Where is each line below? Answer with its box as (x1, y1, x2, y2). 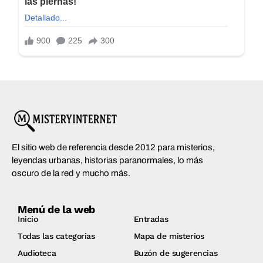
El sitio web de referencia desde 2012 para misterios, (12, 142, 215, 152)
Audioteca (18, 248, 56, 258)
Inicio (18, 214, 38, 224)
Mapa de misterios (133, 231, 204, 241)
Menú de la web (18, 203, 95, 215)
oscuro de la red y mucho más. (12, 168, 130, 178)
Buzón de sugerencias (133, 248, 218, 258)
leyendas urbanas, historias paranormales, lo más (12, 155, 203, 165)
